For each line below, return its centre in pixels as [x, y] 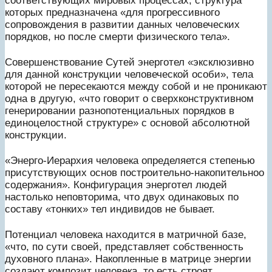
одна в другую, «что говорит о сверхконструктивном [129, 98]
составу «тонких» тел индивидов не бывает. [110, 209]
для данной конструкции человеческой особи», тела [129, 74]
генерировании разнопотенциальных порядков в [120, 110]
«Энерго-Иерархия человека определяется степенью [130, 160]
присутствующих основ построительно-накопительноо [134, 172]
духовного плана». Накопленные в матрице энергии [128, 259]
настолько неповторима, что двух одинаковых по [122, 197]
